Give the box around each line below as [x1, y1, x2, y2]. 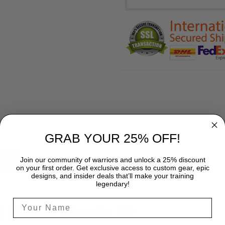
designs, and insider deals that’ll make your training [31, 172, 194, 180]
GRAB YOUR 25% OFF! [45, 131, 180, 146]
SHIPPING [97, 156, 128, 164]
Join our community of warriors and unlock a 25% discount [20, 156, 205, 164]
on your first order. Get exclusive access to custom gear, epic [16, 164, 209, 172]
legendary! [95, 180, 130, 188]
